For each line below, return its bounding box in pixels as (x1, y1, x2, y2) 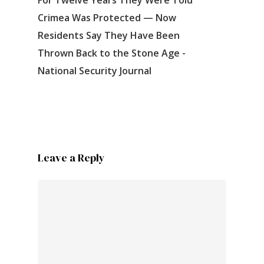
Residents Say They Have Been (38, 28, 180, 42)
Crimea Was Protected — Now (38, 11, 176, 24)
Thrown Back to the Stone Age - (38, 46, 186, 60)
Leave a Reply (38, 150, 105, 165)
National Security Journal (38, 64, 151, 77)
